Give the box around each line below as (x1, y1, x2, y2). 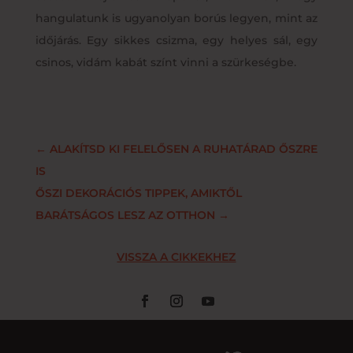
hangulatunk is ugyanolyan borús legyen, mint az (35, 10, 318, 25)
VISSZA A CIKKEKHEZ (117, 249, 236, 264)
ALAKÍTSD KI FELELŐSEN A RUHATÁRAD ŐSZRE (49, 141, 318, 156)
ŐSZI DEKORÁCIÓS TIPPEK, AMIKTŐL (35, 185, 242, 200)
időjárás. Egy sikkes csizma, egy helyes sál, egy (35, 32, 318, 47)
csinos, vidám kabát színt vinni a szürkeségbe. (35, 54, 296, 69)
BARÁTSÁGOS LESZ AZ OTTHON (35, 207, 215, 222)
